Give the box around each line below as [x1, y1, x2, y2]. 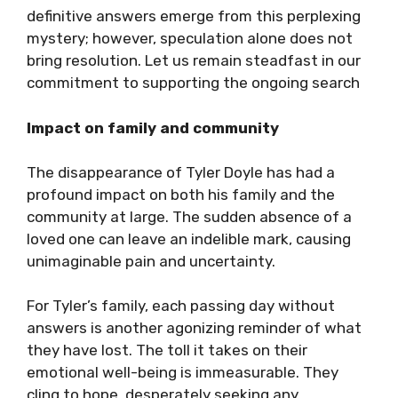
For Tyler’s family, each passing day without [27, 297, 335, 314]
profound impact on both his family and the [27, 186, 335, 203]
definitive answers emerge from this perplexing [27, 7, 361, 25]
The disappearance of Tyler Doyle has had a [27, 163, 335, 181]
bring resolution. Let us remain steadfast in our [27, 52, 361, 69]
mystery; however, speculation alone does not [27, 29, 353, 47]
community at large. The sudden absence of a [27, 208, 352, 226]
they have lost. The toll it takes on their [27, 341, 307, 359]
